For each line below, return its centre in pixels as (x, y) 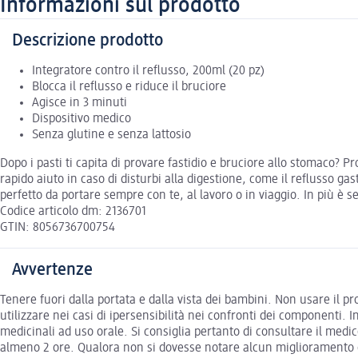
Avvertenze (52, 270)
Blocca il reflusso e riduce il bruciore (129, 87)
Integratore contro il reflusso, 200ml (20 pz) (148, 71)
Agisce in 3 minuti (80, 103)
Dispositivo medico (82, 119)
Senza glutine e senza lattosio (111, 135)
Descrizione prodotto (88, 40)
